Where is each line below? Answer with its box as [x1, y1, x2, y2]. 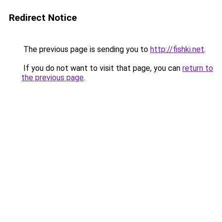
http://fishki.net [150, 45, 204, 54]
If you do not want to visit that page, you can [21, 63, 182, 73]
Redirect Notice [9, 12, 77, 23]
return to [182, 63, 213, 73]
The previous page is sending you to [21, 45, 150, 54]
